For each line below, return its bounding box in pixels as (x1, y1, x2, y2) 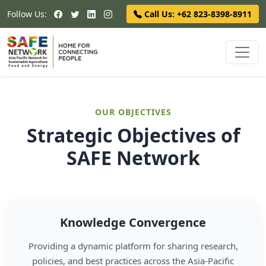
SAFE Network (66, 145, 200, 170)
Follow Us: (7, 8, 47, 20)
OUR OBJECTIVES (94, 106, 172, 118)
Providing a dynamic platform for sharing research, (28, 240, 238, 252)
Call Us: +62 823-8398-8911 (144, 8, 252, 20)
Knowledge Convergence (60, 214, 206, 230)
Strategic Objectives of (26, 122, 240, 148)
